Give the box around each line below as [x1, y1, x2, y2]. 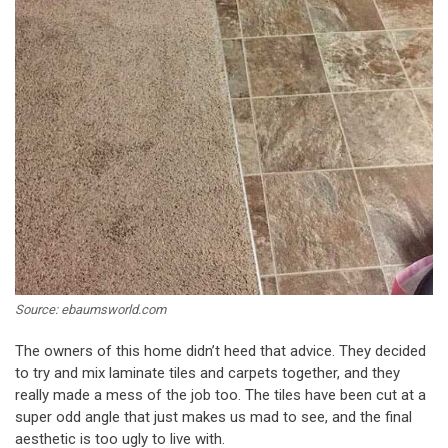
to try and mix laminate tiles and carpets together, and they [15, 363, 400, 382]
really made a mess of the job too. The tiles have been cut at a [15, 385, 426, 404]
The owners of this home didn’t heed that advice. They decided [15, 341, 426, 360]
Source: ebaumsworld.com [15, 301, 166, 317]
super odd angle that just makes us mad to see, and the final [15, 407, 412, 426]
